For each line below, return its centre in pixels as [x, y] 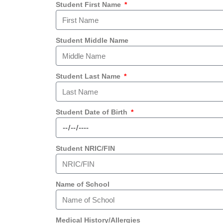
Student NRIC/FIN [85, 148]
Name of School [83, 184]
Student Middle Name [92, 40]
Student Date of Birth [93, 112]
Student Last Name [89, 76]
